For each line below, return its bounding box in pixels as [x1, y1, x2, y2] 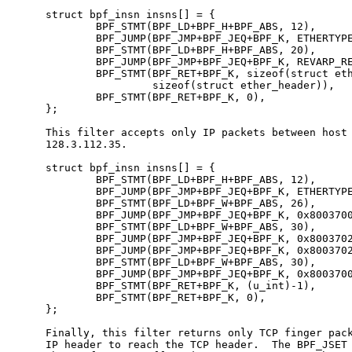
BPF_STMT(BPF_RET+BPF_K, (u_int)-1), [14, 279, 316, 291]
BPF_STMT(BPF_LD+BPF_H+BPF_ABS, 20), [14, 43, 316, 56]
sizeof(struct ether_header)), [14, 79, 335, 91]
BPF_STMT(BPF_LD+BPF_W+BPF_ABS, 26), [14, 196, 316, 209]
